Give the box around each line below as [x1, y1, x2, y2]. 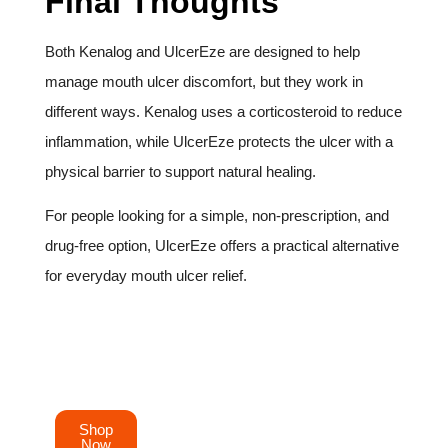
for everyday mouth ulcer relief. [45, 267, 247, 285]
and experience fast [55, 371, 183, 389]
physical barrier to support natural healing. [45, 162, 316, 180]
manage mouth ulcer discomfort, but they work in [45, 72, 363, 90]
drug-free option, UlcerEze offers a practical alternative [45, 237, 399, 255]
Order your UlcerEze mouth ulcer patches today [55, 341, 368, 359]
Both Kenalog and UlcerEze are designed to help [45, 42, 360, 60]
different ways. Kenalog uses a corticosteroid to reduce [45, 102, 402, 120]
